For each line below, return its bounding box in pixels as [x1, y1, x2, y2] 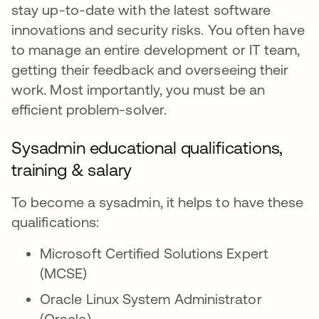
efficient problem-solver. [11, 101, 171, 117]
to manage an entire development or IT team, [11, 41, 300, 58]
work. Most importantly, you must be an [11, 81, 266, 98]
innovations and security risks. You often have [11, 21, 305, 38]
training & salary [11, 160, 132, 179]
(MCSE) [40, 265, 88, 281]
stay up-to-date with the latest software [11, 1, 271, 18]
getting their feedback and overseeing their [11, 61, 289, 78]
